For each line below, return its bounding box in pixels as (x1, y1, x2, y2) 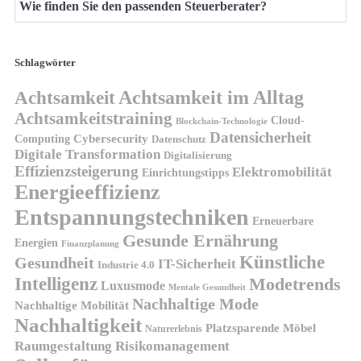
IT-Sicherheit (158, 255, 236, 272)
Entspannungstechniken (15, 205, 249, 230)
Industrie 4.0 (98, 259, 155, 272)
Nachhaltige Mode (132, 295, 259, 313)
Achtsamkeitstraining (15, 109, 172, 129)
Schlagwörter (15, 56, 76, 69)
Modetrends (249, 274, 341, 295)
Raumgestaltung (15, 338, 112, 355)
